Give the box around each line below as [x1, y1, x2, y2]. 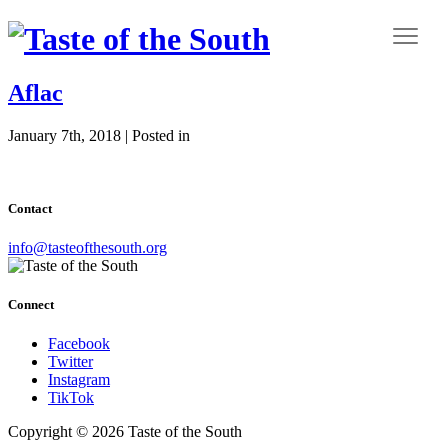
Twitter [48, 353, 93, 371]
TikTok [48, 389, 94, 407]
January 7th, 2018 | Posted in [8, 126, 190, 144]
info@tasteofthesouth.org [8, 239, 167, 257]
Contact [8, 200, 52, 216]
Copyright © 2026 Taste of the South [8, 423, 242, 441]
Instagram [48, 371, 110, 389]
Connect [8, 297, 54, 313]
